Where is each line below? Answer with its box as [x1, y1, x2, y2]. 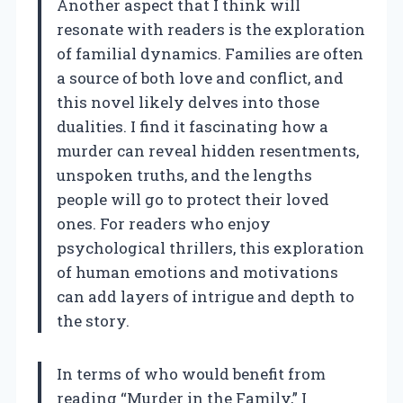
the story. [57, 309, 130, 331]
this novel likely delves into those [57, 91, 319, 112]
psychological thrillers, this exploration [57, 237, 364, 258]
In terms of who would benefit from [57, 363, 326, 384]
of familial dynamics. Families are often [57, 42, 363, 64]
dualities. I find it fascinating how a [57, 115, 328, 137]
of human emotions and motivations [57, 261, 338, 282]
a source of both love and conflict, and [57, 67, 344, 88]
